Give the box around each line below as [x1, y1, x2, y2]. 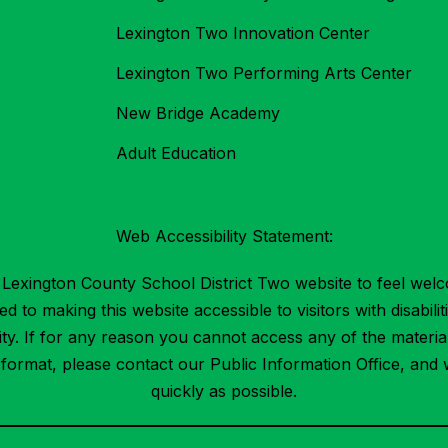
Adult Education [116, 143, 236, 164]
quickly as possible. [151, 381, 297, 402]
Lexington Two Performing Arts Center [116, 63, 412, 84]
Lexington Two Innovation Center [116, 23, 370, 44]
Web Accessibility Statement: [115, 226, 333, 247]
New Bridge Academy [116, 103, 280, 124]
